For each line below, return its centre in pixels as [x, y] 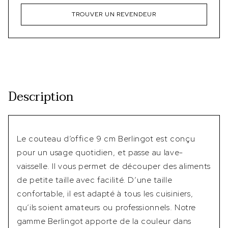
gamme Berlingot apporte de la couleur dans [104, 221]
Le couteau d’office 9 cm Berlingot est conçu [106, 139]
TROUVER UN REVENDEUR [114, 14]
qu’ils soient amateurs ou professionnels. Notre [107, 207]
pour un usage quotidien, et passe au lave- [100, 152]
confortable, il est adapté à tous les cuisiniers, [105, 194]
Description [41, 97]
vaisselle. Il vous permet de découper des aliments [114, 166]
